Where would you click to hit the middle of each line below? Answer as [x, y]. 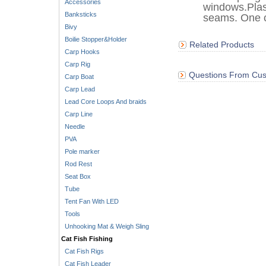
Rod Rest [76, 164]
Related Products [221, 45]
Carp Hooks [80, 52]
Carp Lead [78, 89]
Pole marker [80, 151]
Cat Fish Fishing [87, 239]
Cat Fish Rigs [82, 251]
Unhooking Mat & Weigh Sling [105, 226]
